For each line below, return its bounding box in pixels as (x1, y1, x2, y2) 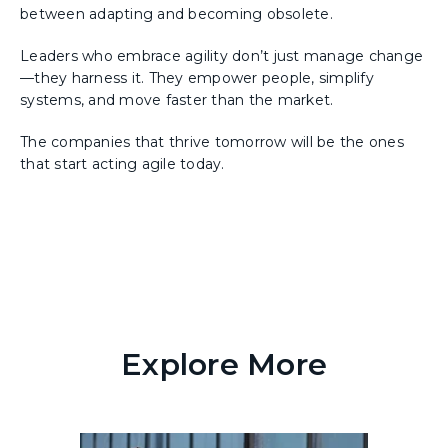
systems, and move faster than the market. (20, 91, 334, 110)
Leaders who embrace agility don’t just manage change (20, 47, 423, 66)
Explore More (121, 346, 327, 384)
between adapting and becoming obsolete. (20, 5, 333, 24)
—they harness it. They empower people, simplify (20, 69, 374, 88)
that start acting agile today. (20, 155, 225, 174)
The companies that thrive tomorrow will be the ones (20, 133, 404, 152)
